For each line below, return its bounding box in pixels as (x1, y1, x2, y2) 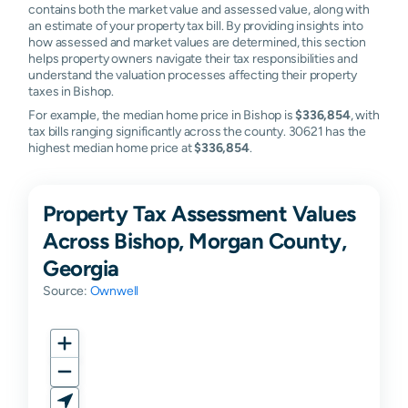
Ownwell (89, 282, 139, 298)
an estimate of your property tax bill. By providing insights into (28, 17, 363, 33)
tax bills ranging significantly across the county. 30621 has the (28, 123, 366, 138)
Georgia (43, 254, 119, 280)
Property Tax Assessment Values (43, 199, 356, 226)
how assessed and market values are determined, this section (28, 34, 366, 49)
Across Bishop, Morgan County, (43, 227, 347, 253)
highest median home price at (28, 139, 195, 155)
